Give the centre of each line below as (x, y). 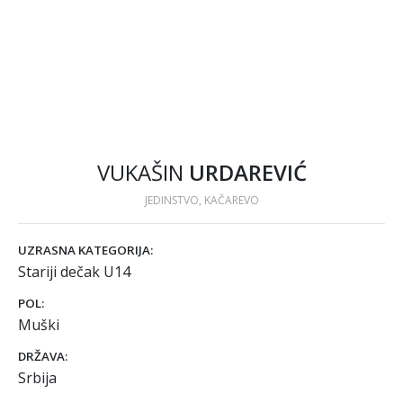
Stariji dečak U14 (74, 272)
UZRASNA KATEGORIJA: (85, 250)
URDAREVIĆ (247, 172)
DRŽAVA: (43, 356)
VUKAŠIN (140, 172)
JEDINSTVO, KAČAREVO (201, 200)
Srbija (37, 378)
